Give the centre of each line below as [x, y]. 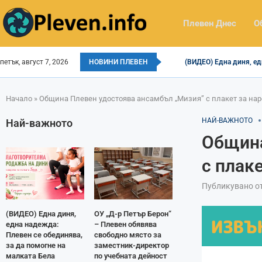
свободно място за [127, 235]
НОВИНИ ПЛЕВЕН [118, 62]
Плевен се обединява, [44, 235]
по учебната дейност [130, 256]
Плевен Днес [210, 23]
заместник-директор [131, 246]
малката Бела [30, 256]
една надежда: [32, 225]
